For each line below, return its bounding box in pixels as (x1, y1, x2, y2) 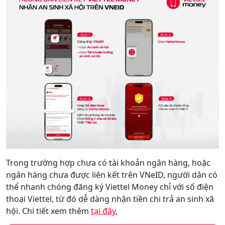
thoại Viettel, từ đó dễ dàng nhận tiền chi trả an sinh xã (6, 193, 214, 204)
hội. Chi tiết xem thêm (6, 205, 91, 216)
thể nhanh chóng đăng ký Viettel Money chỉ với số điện (6, 181, 213, 192)
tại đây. (91, 205, 118, 216)
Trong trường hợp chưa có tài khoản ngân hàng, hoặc (6, 157, 210, 168)
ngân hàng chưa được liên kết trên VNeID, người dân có (6, 169, 217, 180)
